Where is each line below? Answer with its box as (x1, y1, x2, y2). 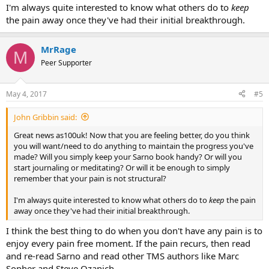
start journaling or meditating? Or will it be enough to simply (14, 162, 230, 173)
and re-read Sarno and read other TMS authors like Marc (6, 250, 239, 262)
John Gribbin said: (14, 111, 77, 122)
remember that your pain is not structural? (14, 172, 166, 184)
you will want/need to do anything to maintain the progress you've (14, 140, 253, 151)
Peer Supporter (41, 58, 92, 68)
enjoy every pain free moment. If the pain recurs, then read (6, 237, 250, 249)
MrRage (41, 43, 76, 55)
